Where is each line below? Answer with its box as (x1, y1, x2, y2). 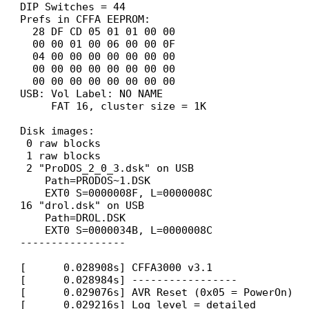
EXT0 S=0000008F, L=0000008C (20, 187, 213, 199)
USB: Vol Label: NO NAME (20, 88, 163, 100)
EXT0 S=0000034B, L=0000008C (20, 224, 213, 237)
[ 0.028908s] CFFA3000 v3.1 (20, 261, 213, 274)
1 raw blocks (20, 150, 101, 162)
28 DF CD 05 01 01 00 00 (20, 26, 176, 38)
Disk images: (20, 125, 95, 137)
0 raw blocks (20, 137, 101, 150)
